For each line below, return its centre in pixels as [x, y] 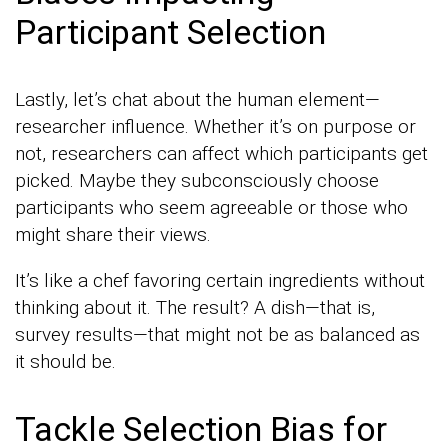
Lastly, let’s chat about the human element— [197, 99]
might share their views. [113, 234]
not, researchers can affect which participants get [221, 153]
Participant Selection [170, 31]
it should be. [65, 361]
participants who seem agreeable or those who [211, 207]
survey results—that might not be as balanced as [217, 334]
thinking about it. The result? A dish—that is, [195, 307]
